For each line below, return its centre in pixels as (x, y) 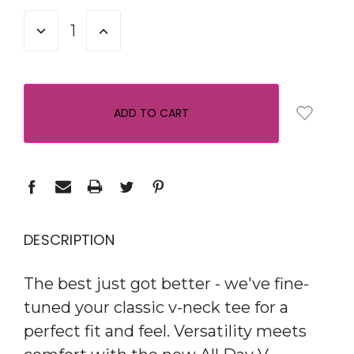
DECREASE (59, 30)
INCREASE (119, 30)
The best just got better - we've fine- (166, 283)
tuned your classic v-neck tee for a (156, 307)
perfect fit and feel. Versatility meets (165, 331)
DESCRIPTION (69, 239)
